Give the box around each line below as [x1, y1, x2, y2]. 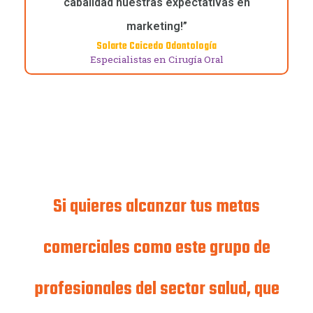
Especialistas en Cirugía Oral [89, 53, 224, 66]
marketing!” [126, 20, 187, 34]
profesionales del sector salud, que [34, 275, 279, 304]
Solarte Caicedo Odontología [96, 38, 217, 55]
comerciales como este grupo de [43, 234, 270, 263]
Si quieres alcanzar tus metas [53, 193, 260, 221]
